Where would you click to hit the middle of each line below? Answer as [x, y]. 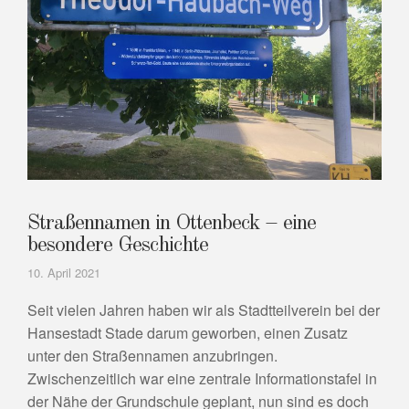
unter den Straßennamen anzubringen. [152, 355]
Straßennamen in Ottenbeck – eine [172, 223]
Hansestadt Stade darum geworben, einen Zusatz [188, 332]
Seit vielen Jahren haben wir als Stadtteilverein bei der [204, 309]
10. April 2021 [64, 272]
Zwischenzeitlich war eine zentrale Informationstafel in [202, 378]
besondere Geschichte [118, 245]
